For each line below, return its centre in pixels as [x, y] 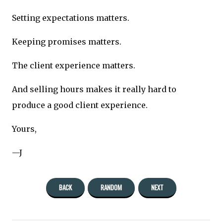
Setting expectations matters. [71, 18]
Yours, [24, 129]
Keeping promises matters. [67, 41]
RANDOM [111, 188]
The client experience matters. [74, 65]
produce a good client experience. [80, 105]
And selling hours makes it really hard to [94, 89]
